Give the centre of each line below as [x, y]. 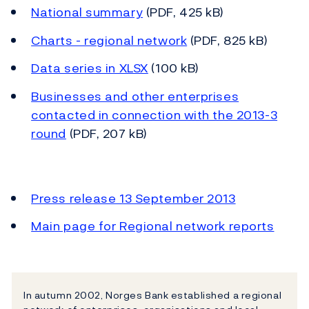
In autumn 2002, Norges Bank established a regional [153, 295]
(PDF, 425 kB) [183, 12]
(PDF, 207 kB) [107, 133]
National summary [87, 12]
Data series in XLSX [90, 68]
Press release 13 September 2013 [133, 198]
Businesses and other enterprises [135, 96]
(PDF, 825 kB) [228, 40]
